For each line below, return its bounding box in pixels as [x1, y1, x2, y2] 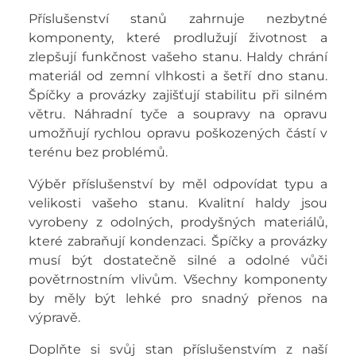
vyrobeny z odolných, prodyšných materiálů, [28, 214, 328, 230]
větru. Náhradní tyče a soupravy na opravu [28, 106, 328, 122]
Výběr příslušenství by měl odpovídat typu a [28, 176, 328, 192]
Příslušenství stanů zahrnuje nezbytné [28, 10, 328, 26]
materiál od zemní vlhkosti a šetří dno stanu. [28, 68, 328, 83]
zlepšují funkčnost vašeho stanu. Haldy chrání [28, 48, 328, 64]
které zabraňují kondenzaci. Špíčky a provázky [28, 233, 328, 249]
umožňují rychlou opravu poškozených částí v [28, 125, 328, 141]
